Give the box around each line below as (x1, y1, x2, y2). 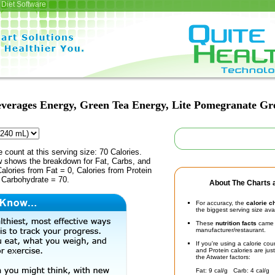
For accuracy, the (196, 199, 246, 206)
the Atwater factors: (196, 254, 250, 260)
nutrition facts (215, 220, 257, 227)
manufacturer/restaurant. (196, 227, 266, 233)
